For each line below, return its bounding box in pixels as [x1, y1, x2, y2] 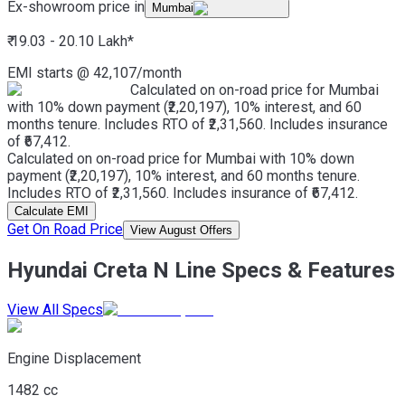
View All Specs [7, 300, 103, 318]
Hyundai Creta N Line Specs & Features [7, 257, 395, 283]
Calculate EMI [14, 203, 89, 218]
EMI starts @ [7, 63, 89, 81]
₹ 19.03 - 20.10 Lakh [7, 32, 127, 50]
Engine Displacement [7, 349, 141, 367]
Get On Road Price [7, 220, 123, 238]
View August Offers [130, 222, 232, 237]
